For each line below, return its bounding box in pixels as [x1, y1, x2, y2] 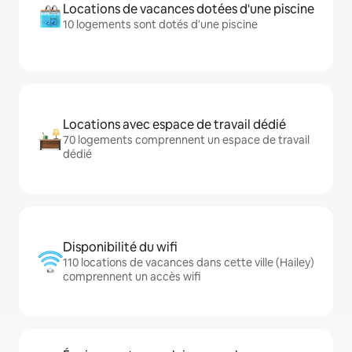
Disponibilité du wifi [63, 239, 178, 256]
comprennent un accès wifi [63, 269, 200, 284]
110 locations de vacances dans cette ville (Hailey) [63, 255, 314, 270]
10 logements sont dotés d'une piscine [63, 17, 258, 32]
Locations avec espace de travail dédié [63, 116, 286, 134]
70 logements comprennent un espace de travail [63, 133, 310, 148]
